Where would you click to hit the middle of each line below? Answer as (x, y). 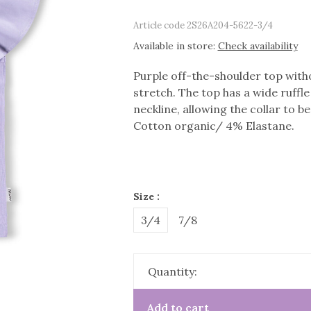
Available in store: (175, 46)
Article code (159, 25)
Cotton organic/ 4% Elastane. (213, 126)
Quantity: (172, 271)
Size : (146, 196)
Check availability (258, 46)
